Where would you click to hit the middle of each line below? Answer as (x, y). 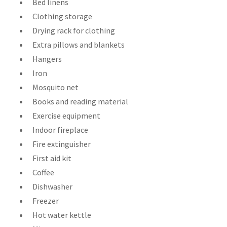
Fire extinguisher (62, 144)
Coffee (43, 172)
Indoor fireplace (60, 129)
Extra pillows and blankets (79, 44)
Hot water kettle (62, 215)
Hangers (47, 59)
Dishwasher (52, 186)
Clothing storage (62, 16)
